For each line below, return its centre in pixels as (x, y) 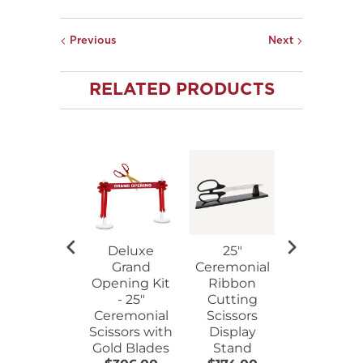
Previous (92, 41)
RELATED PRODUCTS (181, 90)
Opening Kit (131, 283)
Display (232, 331)
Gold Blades (131, 348)
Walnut (333, 331)
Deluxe (131, 250)
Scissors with (131, 331)
